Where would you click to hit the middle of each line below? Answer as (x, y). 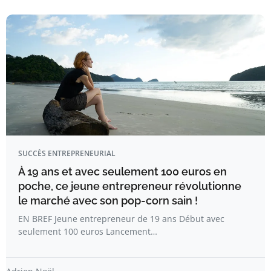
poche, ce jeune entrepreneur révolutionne (130, 186)
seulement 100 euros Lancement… (88, 232)
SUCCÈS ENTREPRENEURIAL (67, 154)
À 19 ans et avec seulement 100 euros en (122, 172)
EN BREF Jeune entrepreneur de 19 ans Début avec (121, 219)
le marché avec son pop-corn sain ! (108, 201)
